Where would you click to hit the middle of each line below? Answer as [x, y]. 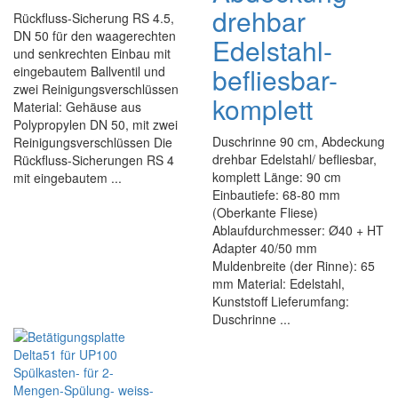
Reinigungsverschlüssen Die [93, 142]
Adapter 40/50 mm [265, 248]
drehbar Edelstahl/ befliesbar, [295, 159]
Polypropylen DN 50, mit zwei [96, 124]
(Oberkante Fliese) [265, 212]
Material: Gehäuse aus [77, 107]
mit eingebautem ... [68, 178]
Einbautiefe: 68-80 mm [276, 195]
